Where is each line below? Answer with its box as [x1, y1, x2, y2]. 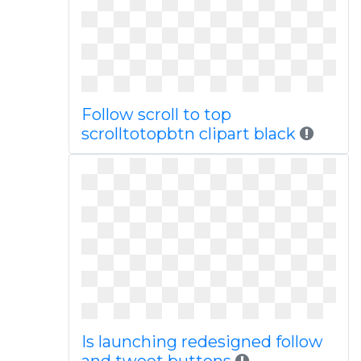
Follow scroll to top [81, 105, 231, 124]
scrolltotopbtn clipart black [81, 124, 296, 143]
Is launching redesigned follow [81, 332, 323, 351]
